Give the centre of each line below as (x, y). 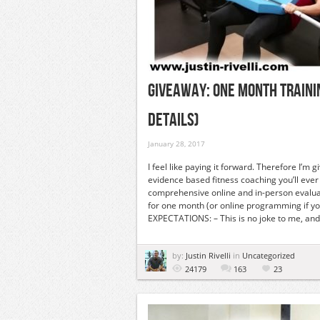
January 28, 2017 (176, 144)
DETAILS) (174, 120)
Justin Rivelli (209, 255)
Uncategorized (269, 255)
